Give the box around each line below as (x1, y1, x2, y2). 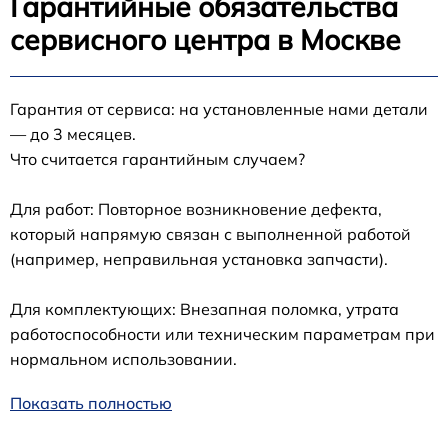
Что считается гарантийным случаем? (10, 149, 305, 170)
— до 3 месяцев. (10, 124, 136, 145)
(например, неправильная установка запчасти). (10, 249, 388, 270)
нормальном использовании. (10, 349, 237, 370)
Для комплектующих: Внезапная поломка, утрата (10, 299, 399, 320)
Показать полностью (10, 393, 172, 414)
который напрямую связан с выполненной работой (10, 224, 411, 245)
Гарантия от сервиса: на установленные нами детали (10, 99, 428, 120)
